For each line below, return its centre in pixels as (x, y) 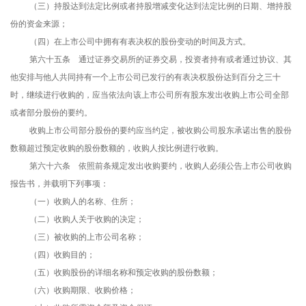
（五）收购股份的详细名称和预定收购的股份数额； (124, 273)
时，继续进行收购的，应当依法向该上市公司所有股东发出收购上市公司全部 (150, 95)
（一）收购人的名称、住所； (83, 202)
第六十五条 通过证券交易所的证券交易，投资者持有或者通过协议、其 (161, 60)
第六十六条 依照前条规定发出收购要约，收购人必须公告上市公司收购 (161, 166)
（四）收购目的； (62, 255)
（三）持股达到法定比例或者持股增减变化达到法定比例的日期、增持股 (161, 6)
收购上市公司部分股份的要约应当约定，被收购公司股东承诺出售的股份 (161, 131)
